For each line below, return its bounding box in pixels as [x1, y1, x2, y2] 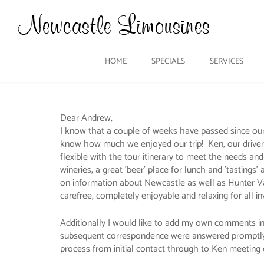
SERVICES [209, 55, 243, 68]
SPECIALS [151, 55, 185, 68]
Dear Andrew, [60, 110, 113, 126]
